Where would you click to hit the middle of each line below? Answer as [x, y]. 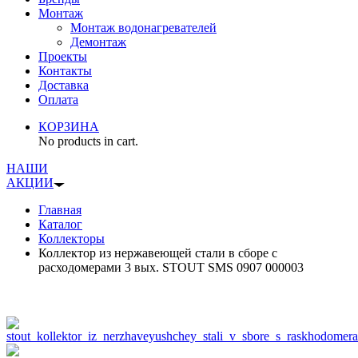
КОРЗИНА [69, 127]
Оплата [58, 99]
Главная [60, 210]
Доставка [64, 85]
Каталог [60, 224]
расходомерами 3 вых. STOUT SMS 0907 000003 [171, 267]
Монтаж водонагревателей [143, 28]
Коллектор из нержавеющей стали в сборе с [158, 253]
